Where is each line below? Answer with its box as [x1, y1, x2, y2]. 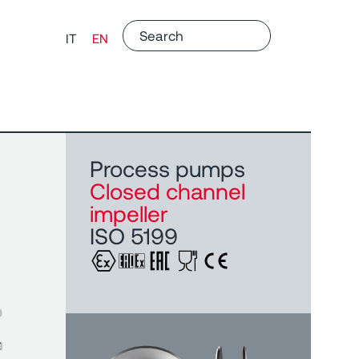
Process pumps [90, 155, 245, 182]
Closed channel [90, 177, 245, 204]
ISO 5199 [90, 222, 178, 249]
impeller [90, 200, 167, 227]
